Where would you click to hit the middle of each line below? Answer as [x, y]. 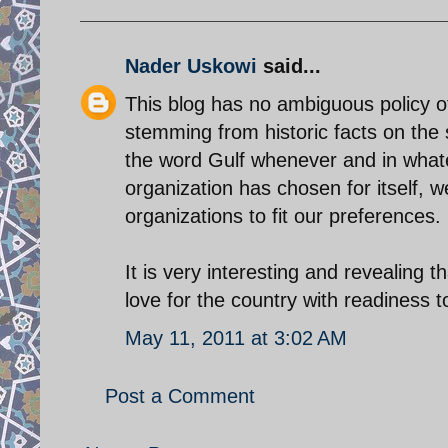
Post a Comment [180, 395]
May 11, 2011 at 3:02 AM [236, 337]
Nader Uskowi [191, 65]
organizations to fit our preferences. [283, 215]
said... [289, 65]
